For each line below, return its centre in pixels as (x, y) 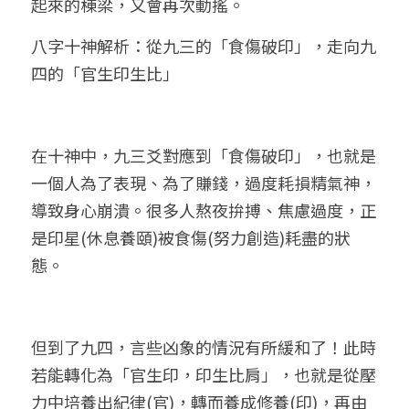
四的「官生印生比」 (105, 73)
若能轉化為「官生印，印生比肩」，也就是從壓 (204, 374)
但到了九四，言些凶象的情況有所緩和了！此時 (204, 347)
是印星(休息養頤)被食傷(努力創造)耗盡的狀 (191, 237)
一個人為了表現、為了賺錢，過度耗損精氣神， (204, 183)
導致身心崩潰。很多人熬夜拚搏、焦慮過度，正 (204, 210)
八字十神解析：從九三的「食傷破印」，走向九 (204, 46)
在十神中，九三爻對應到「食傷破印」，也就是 (204, 155)
